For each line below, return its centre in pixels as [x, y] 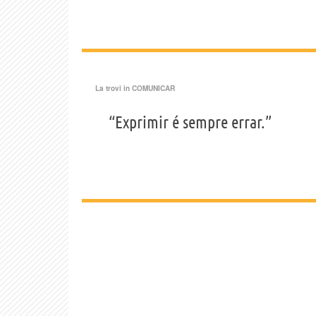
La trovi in [114, 88]
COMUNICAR [153, 88]
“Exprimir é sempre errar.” [190, 122]
